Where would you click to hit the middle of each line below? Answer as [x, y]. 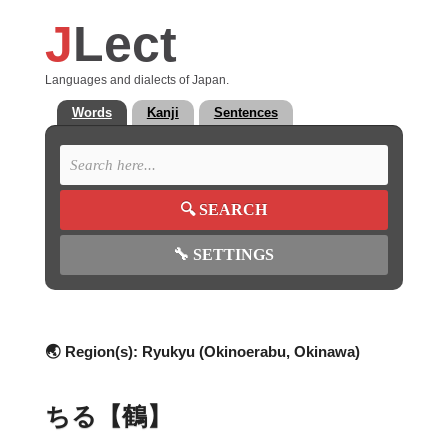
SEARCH [233, 209]
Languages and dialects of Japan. [136, 79]
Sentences [245, 112]
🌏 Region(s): [93, 351]
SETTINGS [232, 254]
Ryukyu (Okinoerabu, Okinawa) [250, 351]
